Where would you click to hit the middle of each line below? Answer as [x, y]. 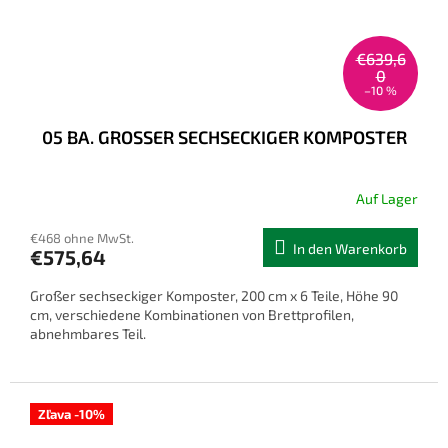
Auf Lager [387, 199]
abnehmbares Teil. [88, 333]
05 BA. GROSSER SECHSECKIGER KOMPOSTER [224, 136]
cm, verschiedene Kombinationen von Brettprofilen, [192, 314]
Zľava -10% [71, 413]
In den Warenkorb [350, 248]
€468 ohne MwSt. [82, 237]
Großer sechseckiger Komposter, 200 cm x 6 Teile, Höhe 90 [214, 295]
